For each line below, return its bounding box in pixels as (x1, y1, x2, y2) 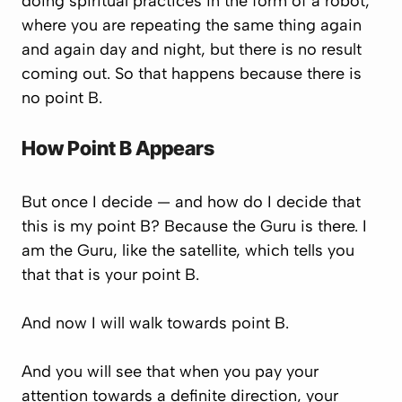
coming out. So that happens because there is (22, 64, 362, 83)
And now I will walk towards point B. (22, 313, 289, 333)
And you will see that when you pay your (22, 362, 319, 381)
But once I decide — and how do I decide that (22, 192, 361, 212)
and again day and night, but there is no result (22, 39, 362, 59)
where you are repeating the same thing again (22, 15, 362, 35)
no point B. (22, 88, 102, 108)
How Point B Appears (22, 136, 214, 160)
